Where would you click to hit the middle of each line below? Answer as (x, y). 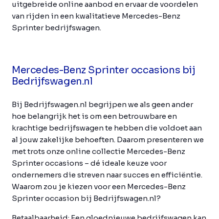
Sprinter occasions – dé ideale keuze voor (89, 163)
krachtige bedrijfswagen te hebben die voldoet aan (107, 128)
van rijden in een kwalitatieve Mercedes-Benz (96, 16)
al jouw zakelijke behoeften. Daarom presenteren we (108, 139)
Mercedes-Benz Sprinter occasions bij (104, 70)
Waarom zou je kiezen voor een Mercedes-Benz (99, 186)
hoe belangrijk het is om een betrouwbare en (94, 116)
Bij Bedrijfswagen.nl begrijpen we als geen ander (102, 104)
